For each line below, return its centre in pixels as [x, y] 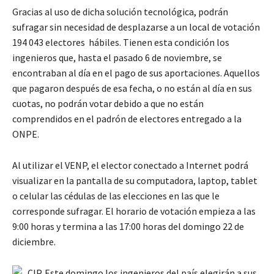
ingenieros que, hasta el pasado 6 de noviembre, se [117, 57]
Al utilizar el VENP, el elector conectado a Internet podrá [130, 165]
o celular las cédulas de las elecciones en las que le [116, 195]
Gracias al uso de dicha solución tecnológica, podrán [120, 11]
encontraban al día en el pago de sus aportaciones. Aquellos [136, 72]
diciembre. [34, 241]
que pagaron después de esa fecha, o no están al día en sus [132, 88]
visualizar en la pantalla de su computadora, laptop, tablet [135, 180]
